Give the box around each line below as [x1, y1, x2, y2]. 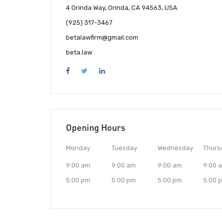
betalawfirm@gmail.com [66, 34, 138, 42]
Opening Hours [66, 122, 125, 133]
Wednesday [157, 144, 193, 152]
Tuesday [111, 144, 138, 152]
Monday [66, 144, 90, 152]
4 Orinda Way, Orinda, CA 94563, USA [66, 4, 177, 12]
